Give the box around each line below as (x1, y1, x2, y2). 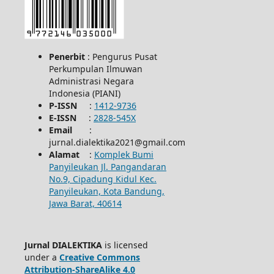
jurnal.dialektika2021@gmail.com (48, 136, 185, 148)
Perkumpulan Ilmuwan (48, 62, 143, 75)
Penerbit (48, 50, 87, 62)
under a (24, 251, 59, 263)
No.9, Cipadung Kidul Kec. (48, 172, 157, 185)
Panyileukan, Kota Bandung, (48, 185, 165, 197)
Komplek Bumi (94, 148, 154, 160)
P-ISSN (48, 99, 89, 111)
